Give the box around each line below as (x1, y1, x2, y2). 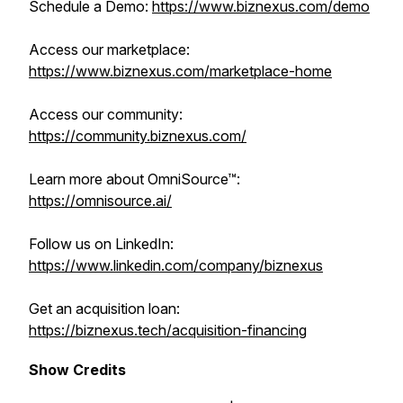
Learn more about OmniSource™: (29, 170, 240, 188)
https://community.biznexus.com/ (29, 127, 246, 145)
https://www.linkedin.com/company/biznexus (29, 256, 323, 274)
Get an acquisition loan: (29, 300, 180, 318)
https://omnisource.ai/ (29, 192, 172, 210)
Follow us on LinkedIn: (29, 235, 174, 253)
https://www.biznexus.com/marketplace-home (29, 62, 332, 80)
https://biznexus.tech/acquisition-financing (29, 321, 307, 339)
